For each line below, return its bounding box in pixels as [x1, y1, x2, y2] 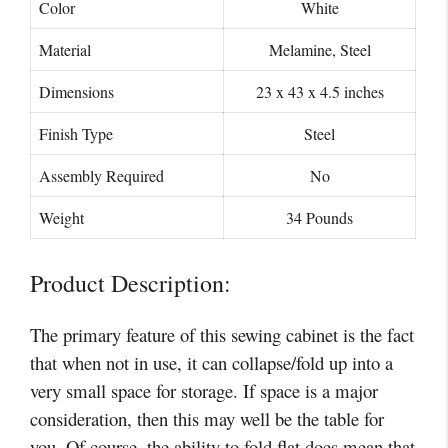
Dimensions [39, 81, 114, 103]
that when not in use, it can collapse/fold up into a [30, 349, 393, 375]
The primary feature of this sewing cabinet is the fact [30, 321, 414, 347]
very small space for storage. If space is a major [30, 377, 378, 403]
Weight [39, 207, 84, 229]
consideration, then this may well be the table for [30, 405, 384, 431]
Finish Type [39, 123, 113, 145]
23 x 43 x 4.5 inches [255, 81, 384, 103]
